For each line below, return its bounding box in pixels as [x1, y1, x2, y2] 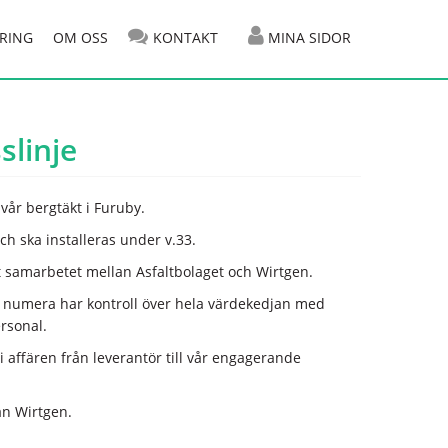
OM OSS [53, 28, 108, 47]
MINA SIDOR [264, 28, 351, 47]
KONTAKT [153, 28, 218, 47]
